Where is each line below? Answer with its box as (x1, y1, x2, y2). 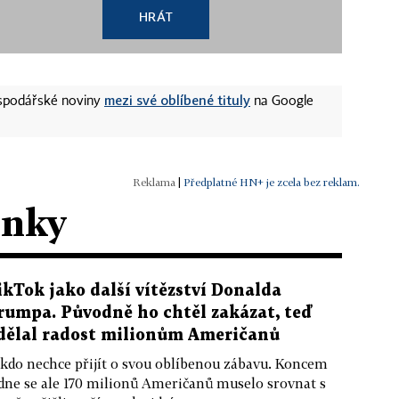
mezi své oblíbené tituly (104, 91, 250, 108)
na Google (250, 94, 313, 108)
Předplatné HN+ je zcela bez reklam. (183, 175, 360, 189)
